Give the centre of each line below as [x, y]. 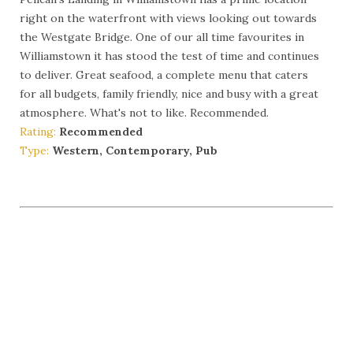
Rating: [39, 131]
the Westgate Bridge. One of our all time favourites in [162, 37]
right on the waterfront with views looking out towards [168, 18]
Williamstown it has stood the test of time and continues [169, 56]
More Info [66, 180]
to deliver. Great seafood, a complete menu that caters [164, 74]
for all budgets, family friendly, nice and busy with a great [169, 93]
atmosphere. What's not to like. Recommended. [144, 112]
